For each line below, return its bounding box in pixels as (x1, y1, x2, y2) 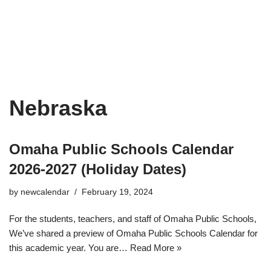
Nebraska (9, 96, 107, 121)
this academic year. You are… (9, 243, 130, 253)
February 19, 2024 (82, 188, 153, 197)
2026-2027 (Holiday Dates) (9, 161, 186, 178)
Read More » (130, 243, 181, 253)
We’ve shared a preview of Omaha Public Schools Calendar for (9, 228, 258, 239)
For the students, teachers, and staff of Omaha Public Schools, (9, 214, 256, 224)
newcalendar (21, 188, 70, 197)
